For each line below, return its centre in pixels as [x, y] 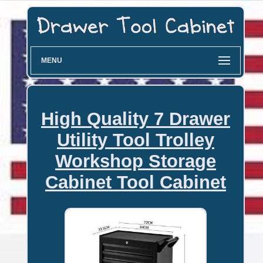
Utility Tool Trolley [135, 140]
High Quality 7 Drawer [135, 119]
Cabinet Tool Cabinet [135, 182]
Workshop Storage [135, 161]
